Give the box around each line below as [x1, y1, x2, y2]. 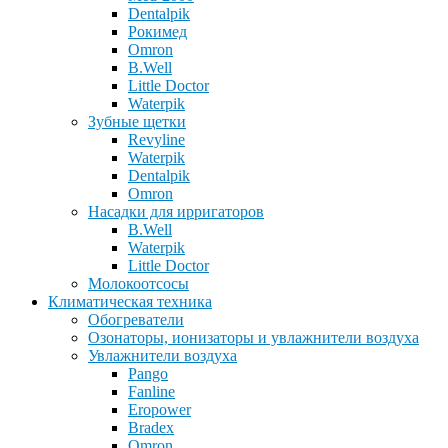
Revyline [128, 131, 185, 149]
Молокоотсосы [88, 275, 189, 293]
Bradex [128, 419, 174, 437]
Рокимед [128, 23, 187, 41]
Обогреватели [88, 311, 184, 329]
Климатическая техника [48, 293, 212, 311]
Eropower [128, 401, 191, 419]
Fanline [128, 383, 175, 401]
